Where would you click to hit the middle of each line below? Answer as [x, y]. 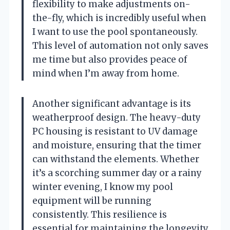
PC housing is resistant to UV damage [115, 131]
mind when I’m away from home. [106, 73]
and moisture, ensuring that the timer [117, 145]
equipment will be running [92, 200]
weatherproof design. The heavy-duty [117, 117]
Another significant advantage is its [112, 103]
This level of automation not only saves [120, 45]
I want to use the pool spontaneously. [115, 32]
